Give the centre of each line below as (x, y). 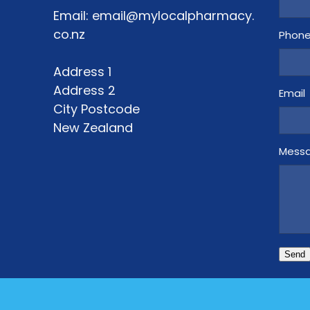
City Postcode (96, 111)
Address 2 (84, 92)
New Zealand (93, 129)
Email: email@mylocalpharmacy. (153, 17)
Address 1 (82, 73)
